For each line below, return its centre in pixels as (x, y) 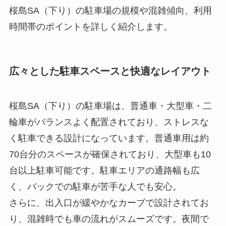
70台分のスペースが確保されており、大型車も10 (110, 155)
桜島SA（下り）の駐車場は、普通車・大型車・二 (110, 106)
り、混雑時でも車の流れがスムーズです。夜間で (109, 219)
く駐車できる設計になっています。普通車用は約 (109, 138)
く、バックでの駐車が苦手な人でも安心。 (95, 187)
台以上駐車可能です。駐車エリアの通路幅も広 (104, 171)
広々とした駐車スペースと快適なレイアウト (110, 71)
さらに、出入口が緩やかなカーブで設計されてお (109, 203)
